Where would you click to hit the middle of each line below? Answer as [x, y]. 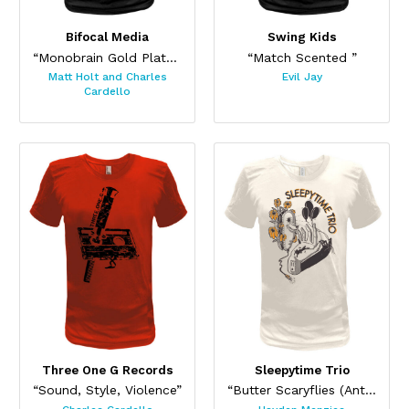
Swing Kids [302, 37]
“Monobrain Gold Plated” [171, 57]
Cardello [107, 92]
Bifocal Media [107, 37]
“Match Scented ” [302, 57]
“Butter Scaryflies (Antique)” [370, 390]
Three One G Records [107, 370]
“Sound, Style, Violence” [107, 390]
